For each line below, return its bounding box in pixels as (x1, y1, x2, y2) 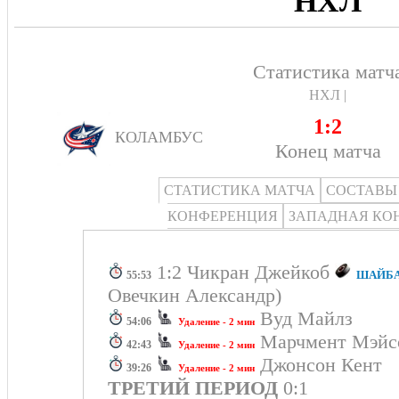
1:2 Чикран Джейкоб (151, 261, 335, 283)
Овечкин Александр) (108, 284, 281, 306)
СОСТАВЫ (325, 183, 397, 198)
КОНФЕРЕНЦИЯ (167, 208, 278, 224)
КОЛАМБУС (110, 128, 203, 147)
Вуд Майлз (255, 307, 363, 330)
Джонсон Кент (255, 354, 393, 376)
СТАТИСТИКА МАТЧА (163, 183, 315, 198)
